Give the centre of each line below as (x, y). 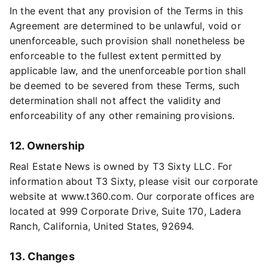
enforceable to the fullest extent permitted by (116, 56)
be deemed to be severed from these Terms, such (125, 86)
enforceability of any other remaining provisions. (122, 115)
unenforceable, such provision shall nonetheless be (127, 41)
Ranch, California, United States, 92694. (102, 226)
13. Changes (42, 256)
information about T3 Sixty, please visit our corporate (134, 181)
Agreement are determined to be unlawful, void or (125, 26)
